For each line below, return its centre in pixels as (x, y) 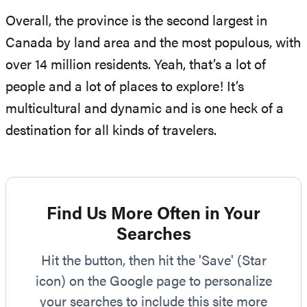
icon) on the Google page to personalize (153, 282)
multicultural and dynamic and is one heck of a (145, 109)
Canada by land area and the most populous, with (153, 44)
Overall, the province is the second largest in (136, 22)
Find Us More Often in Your (153, 214)
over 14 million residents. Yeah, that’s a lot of (136, 65)
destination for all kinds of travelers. (111, 131)
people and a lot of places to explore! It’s (125, 87)
